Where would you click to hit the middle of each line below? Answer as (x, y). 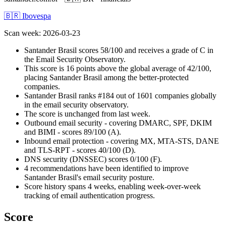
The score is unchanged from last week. (87, 114)
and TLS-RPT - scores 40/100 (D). (80, 150)
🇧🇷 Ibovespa (27, 16)
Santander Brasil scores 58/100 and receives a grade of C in (119, 50)
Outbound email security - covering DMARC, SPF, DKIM (118, 123)
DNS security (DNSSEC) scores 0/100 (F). (93, 159)
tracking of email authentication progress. (90, 195)
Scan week (21, 33)
